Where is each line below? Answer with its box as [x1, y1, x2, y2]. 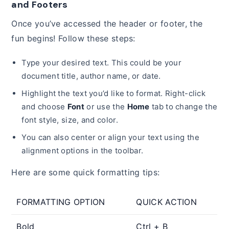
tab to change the [149, 101, 218, 111]
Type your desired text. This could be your [21, 57, 182, 67]
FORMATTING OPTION [16, 196, 105, 207]
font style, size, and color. [21, 114, 118, 125]
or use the [84, 101, 127, 111]
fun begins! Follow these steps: [11, 33, 135, 43]
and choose [21, 101, 67, 111]
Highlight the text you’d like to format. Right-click [21, 88, 206, 98]
